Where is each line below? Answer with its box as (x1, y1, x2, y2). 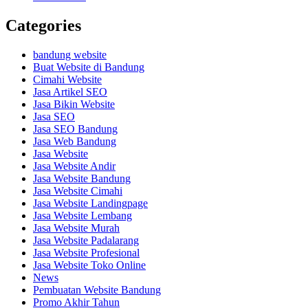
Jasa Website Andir (33, 160, 115, 173)
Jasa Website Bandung (33, 173, 131, 185)
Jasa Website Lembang (33, 210, 132, 222)
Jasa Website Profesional (33, 247, 140, 259)
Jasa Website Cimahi (33, 185, 122, 197)
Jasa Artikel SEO (33, 86, 107, 98)
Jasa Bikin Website (33, 98, 115, 111)
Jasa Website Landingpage (33, 197, 148, 210)
